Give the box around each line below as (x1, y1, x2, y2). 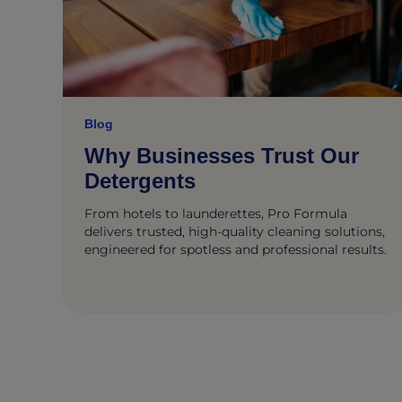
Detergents (84, 169, 196, 193)
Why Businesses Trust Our (84, 144, 359, 168)
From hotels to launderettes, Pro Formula (84, 205, 347, 222)
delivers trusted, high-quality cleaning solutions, (84, 223, 385, 240)
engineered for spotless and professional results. (84, 241, 387, 258)
